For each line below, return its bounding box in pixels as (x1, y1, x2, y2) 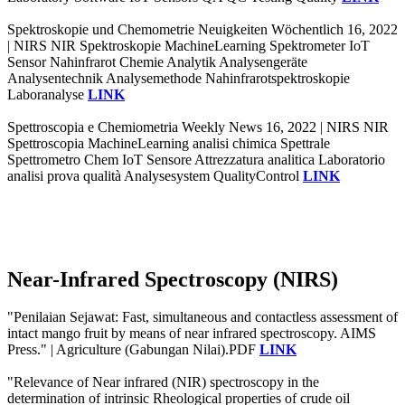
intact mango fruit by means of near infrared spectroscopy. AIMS (7, 325, 376, 342)
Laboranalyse (7, 86, 88, 102)
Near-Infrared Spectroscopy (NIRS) (7, 267, 338, 291)
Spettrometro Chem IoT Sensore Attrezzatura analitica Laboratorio (7, 151, 385, 167)
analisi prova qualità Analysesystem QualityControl (7, 167, 303, 184)
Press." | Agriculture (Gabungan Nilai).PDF (7, 342, 259, 358)
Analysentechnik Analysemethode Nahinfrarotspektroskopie (7, 70, 350, 86)
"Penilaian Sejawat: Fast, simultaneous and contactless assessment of (7, 309, 398, 325)
